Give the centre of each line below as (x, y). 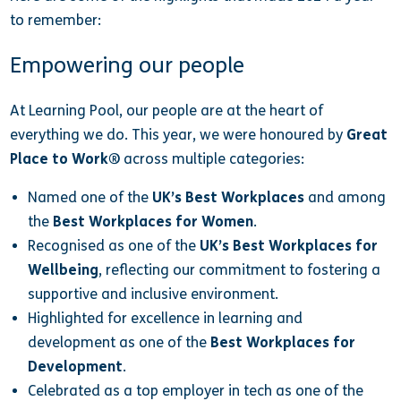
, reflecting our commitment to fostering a (239, 270)
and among (345, 197)
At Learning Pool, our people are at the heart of (167, 110)
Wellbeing (63, 270)
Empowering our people (128, 65)
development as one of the (119, 342)
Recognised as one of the (113, 246)
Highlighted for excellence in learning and (165, 318)
